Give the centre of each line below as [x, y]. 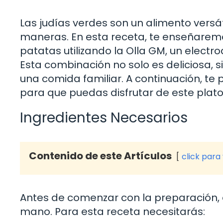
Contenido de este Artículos [100, 156]
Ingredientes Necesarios [104, 118]
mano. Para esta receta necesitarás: [112, 212]
